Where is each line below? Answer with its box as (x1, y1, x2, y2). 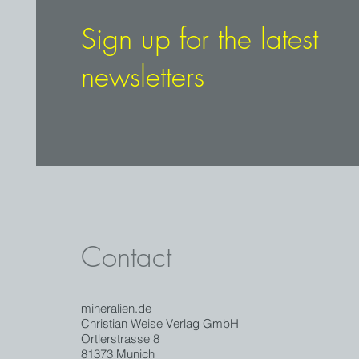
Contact (81, 238, 171, 276)
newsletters (81, 58, 204, 95)
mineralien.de (81, 301, 151, 316)
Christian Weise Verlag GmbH (81, 316, 239, 331)
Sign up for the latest (81, 20, 318, 58)
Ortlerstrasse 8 (81, 331, 159, 346)
